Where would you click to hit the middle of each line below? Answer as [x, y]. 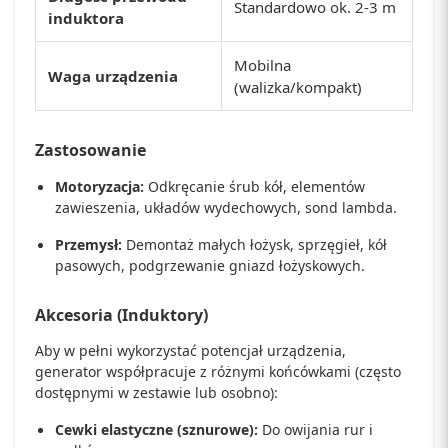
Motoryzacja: [99, 187]
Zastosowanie [90, 150]
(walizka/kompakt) [298, 87]
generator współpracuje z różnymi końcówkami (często [218, 372]
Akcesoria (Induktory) [121, 315]
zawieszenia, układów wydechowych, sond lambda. [226, 208]
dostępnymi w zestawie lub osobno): [156, 393]
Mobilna [262, 65]
